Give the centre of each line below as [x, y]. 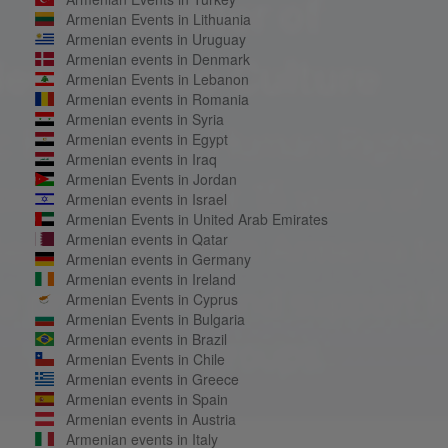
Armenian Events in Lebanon [157, 78]
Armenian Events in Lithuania [158, 18]
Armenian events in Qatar [146, 238]
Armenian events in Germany [158, 258]
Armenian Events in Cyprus [151, 298]
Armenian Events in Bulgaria [155, 318]
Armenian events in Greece [152, 378]
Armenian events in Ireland [150, 278]
